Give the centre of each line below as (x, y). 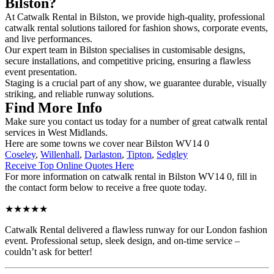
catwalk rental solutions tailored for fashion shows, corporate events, (136, 28)
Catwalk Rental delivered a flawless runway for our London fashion (136, 229)
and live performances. (50, 39)
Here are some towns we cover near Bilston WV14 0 (107, 143)
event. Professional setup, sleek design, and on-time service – (122, 240)
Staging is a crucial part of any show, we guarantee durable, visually (136, 83)
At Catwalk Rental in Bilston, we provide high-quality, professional (135, 17)
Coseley (20, 154)
